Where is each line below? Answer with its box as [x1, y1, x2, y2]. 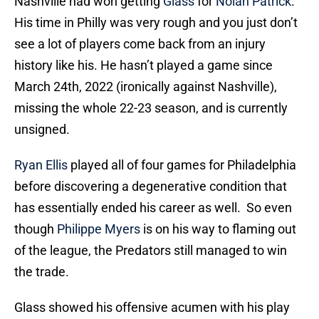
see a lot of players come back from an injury [14, 36, 266, 52]
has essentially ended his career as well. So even [14, 200, 292, 216]
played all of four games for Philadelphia [68, 157, 296, 173]
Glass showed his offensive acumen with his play [14, 300, 290, 315]
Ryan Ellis [14, 157, 68, 173]
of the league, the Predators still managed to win [14, 243, 287, 258]
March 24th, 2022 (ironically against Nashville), [14, 79, 277, 95]
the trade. [14, 264, 69, 280]
